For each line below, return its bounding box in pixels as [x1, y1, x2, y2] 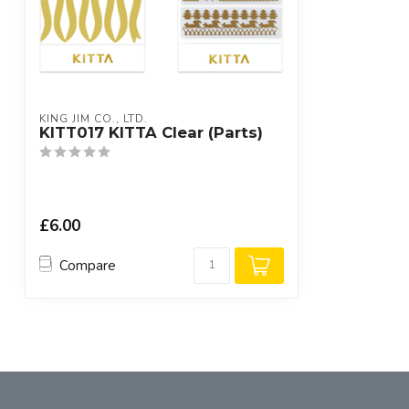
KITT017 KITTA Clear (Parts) [39, 123, 263, 142]
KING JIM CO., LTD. [39, 111, 148, 126]
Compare [59, 256, 116, 275]
